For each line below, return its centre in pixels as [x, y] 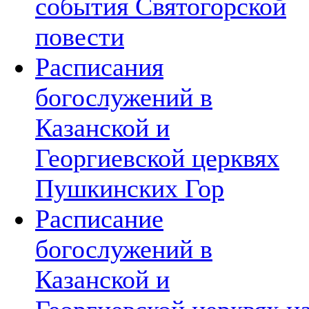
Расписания [99, 67]
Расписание [99, 218]
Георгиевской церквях [157, 158]
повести [80, 36]
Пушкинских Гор [130, 188]
